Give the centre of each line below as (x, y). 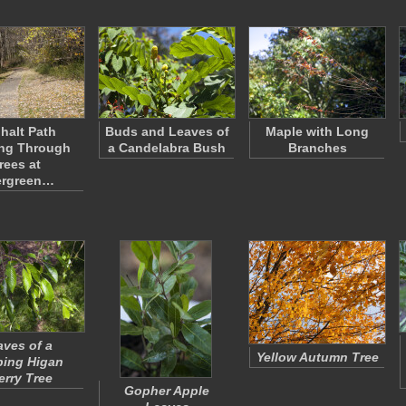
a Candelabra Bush (167, 148)
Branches (317, 148)
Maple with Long (317, 131)
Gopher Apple (167, 391)
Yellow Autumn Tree (317, 357)
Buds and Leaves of (167, 131)
